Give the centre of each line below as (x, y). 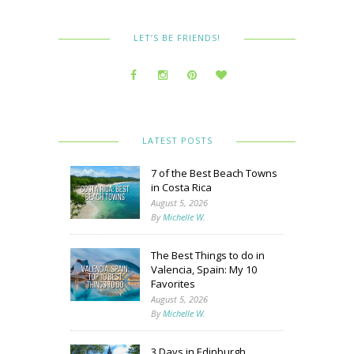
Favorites (173, 284)
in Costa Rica (181, 188)
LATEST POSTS (177, 141)
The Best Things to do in (208, 256)
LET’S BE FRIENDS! (177, 38)
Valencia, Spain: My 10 (204, 270)
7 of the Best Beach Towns (214, 173)
